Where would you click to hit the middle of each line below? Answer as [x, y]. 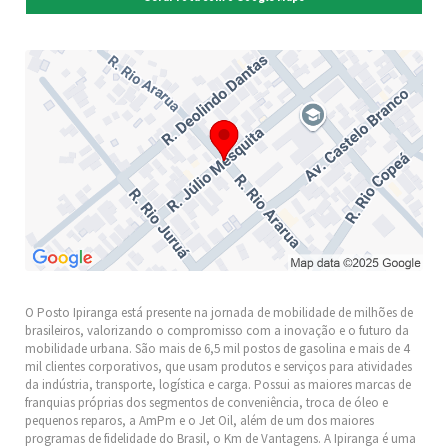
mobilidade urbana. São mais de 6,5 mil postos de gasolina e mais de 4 [217, 349]
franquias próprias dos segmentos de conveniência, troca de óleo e [206, 403]
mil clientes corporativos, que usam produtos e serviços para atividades [218, 367]
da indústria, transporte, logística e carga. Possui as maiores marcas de [218, 385]
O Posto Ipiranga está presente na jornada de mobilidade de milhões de [219, 313]
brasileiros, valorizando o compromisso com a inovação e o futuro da [217, 331]
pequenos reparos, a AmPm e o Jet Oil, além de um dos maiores [199, 421]
